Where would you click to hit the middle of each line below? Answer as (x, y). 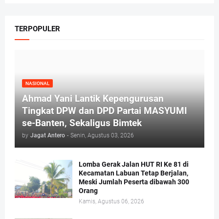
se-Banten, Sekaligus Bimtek (82, 123)
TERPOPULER (37, 29)
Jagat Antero (48, 136)
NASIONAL (37, 84)
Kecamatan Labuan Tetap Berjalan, (133, 173)
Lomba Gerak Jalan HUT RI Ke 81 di (134, 164)
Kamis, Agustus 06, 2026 (111, 202)
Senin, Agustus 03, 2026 (102, 136)
